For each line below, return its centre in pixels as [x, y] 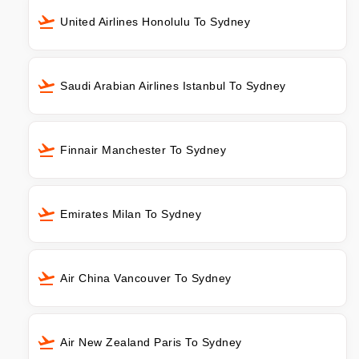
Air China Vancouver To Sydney [146, 278]
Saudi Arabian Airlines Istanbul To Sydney [173, 85]
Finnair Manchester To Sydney [143, 149]
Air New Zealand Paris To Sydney [151, 342]
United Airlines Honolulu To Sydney [155, 21]
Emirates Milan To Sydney [131, 214]
